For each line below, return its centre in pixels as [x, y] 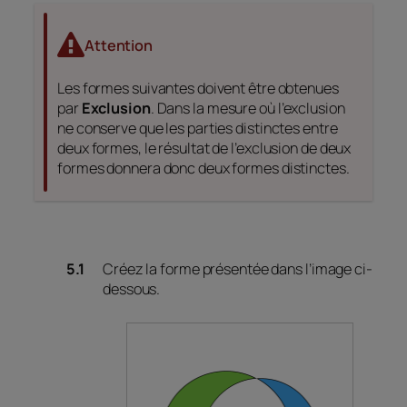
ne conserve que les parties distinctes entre [198, 129]
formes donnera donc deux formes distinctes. [203, 169]
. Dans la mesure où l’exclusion [248, 109]
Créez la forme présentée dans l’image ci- [238, 269]
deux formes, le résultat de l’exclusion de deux [204, 149]
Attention [119, 46]
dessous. [132, 289]
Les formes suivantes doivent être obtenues [198, 89]
